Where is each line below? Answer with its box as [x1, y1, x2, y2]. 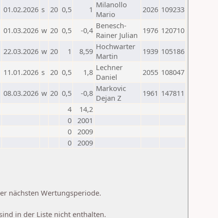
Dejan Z [96, 93, 121, 103]
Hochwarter [96, 41, 135, 51]
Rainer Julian [96, 30, 138, 40]
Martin [96, 51, 118, 61]
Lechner [96, 62, 123, 72]
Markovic [96, 83, 126, 93]
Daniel [96, 72, 117, 82]
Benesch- [96, 20, 127, 30]
